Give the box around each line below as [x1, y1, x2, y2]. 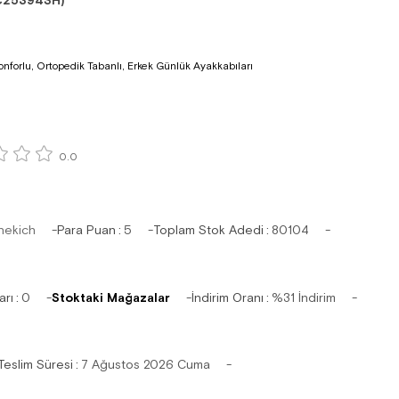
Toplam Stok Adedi [153, 223, 264, 238]
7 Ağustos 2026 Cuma [81, 357, 210, 372]
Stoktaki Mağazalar [52, 289, 170, 305]
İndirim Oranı [191, 289, 264, 305]
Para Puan [57, 223, 116, 238]
